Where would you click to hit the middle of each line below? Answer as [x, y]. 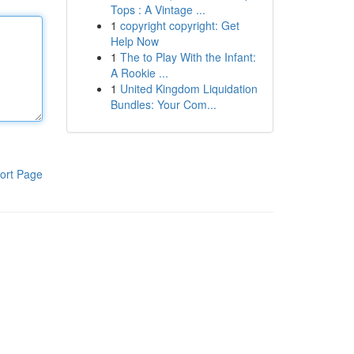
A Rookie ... [139, 73]
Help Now [134, 41]
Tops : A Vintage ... [158, 9]
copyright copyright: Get [179, 25]
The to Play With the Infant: [188, 57]
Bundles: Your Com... [163, 104]
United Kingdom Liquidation [188, 88]
